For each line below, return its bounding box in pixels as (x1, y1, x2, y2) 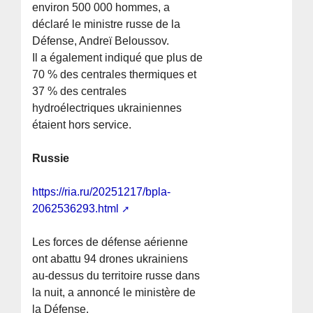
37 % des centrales (32, 85, 127, 98)
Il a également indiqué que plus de (32, 52, 203, 64)
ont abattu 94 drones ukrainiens (32, 253, 189, 265)
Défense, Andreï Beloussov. (32, 35, 170, 48)
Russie (32, 152, 70, 165)
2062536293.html (32, 203, 119, 215)
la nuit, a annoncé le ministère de (32, 286, 196, 299)
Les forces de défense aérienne (32, 236, 189, 249)
